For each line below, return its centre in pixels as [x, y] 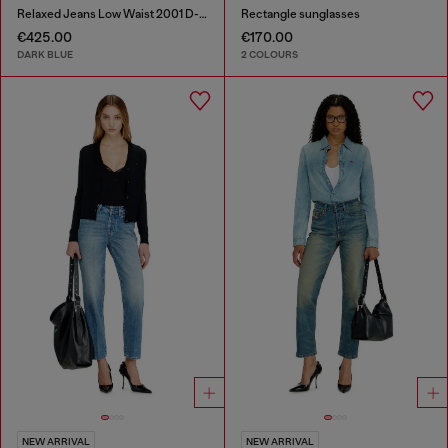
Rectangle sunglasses [300, 13]
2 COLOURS [269, 55]
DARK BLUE [45, 55]
